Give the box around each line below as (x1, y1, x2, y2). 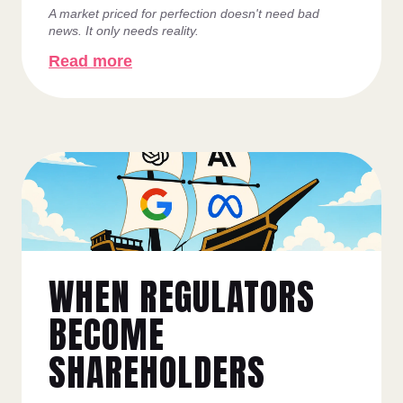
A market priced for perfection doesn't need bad (49, 6, 319, 22)
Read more (49, 52, 132, 71)
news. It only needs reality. (49, 23, 199, 39)
